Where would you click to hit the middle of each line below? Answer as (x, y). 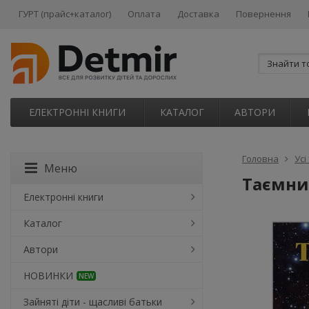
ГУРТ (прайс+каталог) (65, 14)
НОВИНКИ (48, 276)
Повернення (263, 14)
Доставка (198, 14)
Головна (260, 159)
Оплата (144, 14)
